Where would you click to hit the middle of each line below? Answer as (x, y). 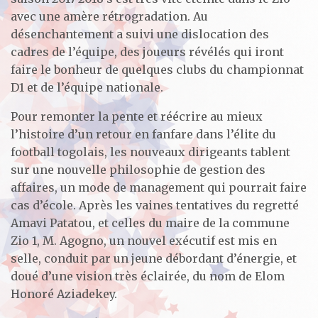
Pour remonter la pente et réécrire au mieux (137, 116)
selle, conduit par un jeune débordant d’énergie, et (154, 258)
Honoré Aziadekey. (64, 294)
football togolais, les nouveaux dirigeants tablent (150, 152)
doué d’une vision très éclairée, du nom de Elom (148, 276)
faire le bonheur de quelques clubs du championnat (157, 69)
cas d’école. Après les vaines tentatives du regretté (155, 205)
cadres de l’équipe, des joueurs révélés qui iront (147, 51)
